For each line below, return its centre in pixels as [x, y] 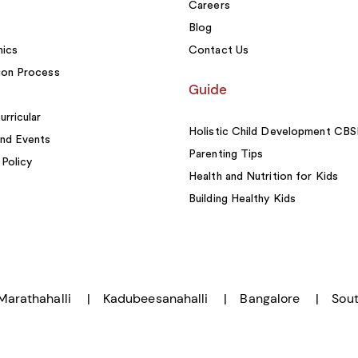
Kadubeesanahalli [155, 298]
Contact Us [219, 50]
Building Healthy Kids [243, 199]
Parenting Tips [226, 154]
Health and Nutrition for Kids [263, 177]
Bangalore [270, 298]
